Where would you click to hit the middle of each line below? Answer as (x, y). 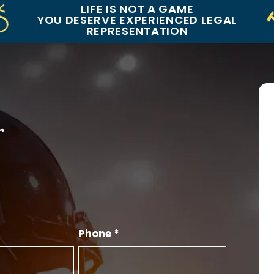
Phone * (99, 233)
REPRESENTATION (137, 31)
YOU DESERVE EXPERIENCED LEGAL (137, 20)
